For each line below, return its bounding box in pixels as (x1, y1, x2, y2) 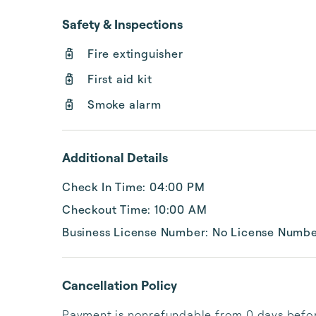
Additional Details (62, 150, 168, 165)
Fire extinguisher (87, 47, 183, 61)
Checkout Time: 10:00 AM (62, 202, 207, 217)
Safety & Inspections (62, 16, 183, 32)
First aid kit (87, 72, 152, 86)
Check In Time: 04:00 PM (62, 180, 205, 194)
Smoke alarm (87, 97, 162, 111)
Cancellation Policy (62, 277, 177, 293)
